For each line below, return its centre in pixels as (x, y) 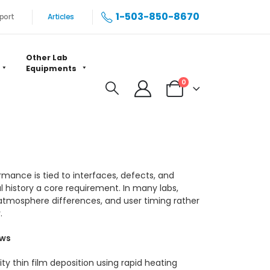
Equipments (51, 69)
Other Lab (47, 58)
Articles (61, 17)
